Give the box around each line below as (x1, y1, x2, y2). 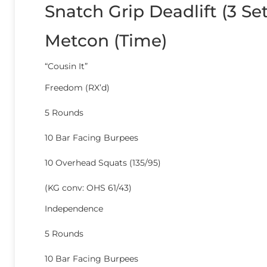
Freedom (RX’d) (45, 82, 110, 93)
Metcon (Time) (45, 30, 167, 51)
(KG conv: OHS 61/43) (45, 182, 132, 193)
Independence (45, 203, 103, 214)
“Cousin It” (45, 61, 88, 72)
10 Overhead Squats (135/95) (45, 157, 161, 168)
